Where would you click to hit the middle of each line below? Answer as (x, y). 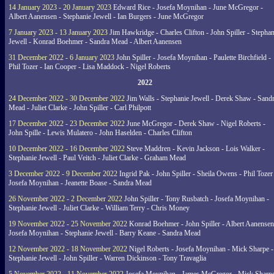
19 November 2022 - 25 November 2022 (68, 224)
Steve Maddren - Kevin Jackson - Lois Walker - (195, 149)
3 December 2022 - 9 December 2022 (63, 174)
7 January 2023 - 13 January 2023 (58, 32)
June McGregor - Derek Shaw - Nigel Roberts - (195, 124)
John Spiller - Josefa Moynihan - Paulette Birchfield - (193, 57)
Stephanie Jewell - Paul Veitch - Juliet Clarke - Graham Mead (97, 158)
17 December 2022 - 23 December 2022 (67, 124)
